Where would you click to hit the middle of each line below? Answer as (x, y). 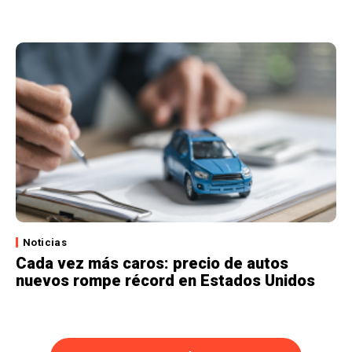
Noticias (45, 243)
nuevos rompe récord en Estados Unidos (165, 281)
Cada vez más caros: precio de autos (152, 264)
